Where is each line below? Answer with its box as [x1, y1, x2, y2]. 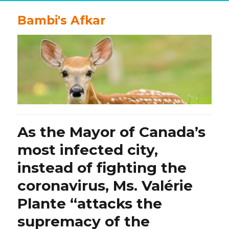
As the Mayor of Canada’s [17, 123, 206, 141]
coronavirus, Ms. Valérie [17, 176, 193, 194]
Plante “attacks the [17, 194, 163, 212]
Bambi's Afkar [17, 13, 106, 28]
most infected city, [17, 141, 158, 158]
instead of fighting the [17, 158, 187, 176]
